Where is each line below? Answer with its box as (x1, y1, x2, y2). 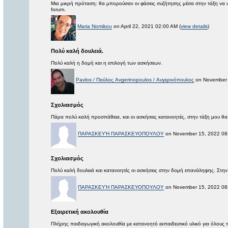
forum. (51, 7, 66, 13)
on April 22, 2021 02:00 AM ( (112, 23, 181, 30)
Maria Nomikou (77, 23, 112, 30)
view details (181, 23, 208, 30)
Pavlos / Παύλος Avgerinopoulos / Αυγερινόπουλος (76, 77, 194, 83)
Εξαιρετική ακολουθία (51, 209, 108, 215)
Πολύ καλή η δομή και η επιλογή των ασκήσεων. (51, 60, 162, 66)
